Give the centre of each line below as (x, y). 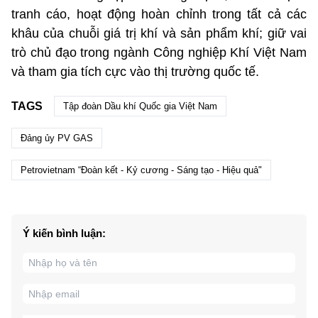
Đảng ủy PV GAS (57, 138)
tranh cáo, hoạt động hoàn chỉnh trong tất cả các (159, 15)
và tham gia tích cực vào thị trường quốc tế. (135, 72)
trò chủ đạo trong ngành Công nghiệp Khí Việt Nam (159, 53)
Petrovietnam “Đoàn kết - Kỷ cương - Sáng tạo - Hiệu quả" (141, 170)
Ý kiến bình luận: (64, 234)
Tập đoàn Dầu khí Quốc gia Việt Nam (140, 106)
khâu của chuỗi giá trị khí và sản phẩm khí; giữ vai (159, 34)
